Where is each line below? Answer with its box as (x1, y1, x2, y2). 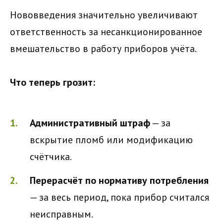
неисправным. (30, 207, 93, 221)
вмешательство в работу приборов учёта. (10, 42, 197, 55)
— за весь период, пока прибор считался (30, 190, 209, 204)
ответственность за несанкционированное (10, 25, 202, 38)
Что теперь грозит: (10, 75, 95, 89)
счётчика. (30, 150, 72, 163)
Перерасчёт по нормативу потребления (30, 173, 209, 187)
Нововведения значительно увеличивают (10, 8, 198, 21)
